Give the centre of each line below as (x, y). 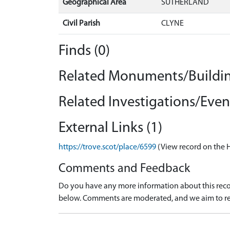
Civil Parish (81, 24)
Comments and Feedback (124, 169)
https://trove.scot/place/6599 (107, 147)
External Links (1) (110, 128)
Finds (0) (84, 51)
